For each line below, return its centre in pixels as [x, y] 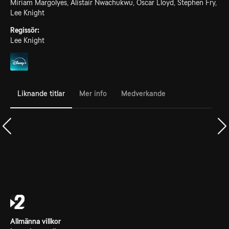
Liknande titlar [41, 93]
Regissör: [25, 30]
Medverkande [143, 93]
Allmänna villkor [36, 221]
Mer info [93, 93]
